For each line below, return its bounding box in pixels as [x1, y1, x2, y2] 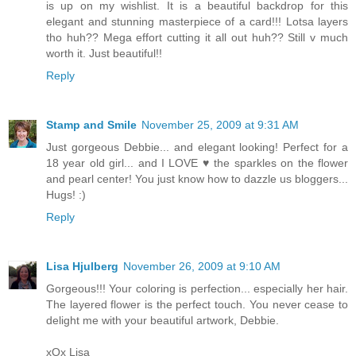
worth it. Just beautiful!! [46, 47, 162, 60]
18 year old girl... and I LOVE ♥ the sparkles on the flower [46, 157, 348, 170]
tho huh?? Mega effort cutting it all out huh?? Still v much [46, 31, 348, 44]
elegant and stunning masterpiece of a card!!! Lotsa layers [46, 15, 348, 29]
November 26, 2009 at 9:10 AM [123, 260, 281, 273]
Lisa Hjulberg [46, 260, 118, 273]
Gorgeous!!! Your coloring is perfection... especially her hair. [46, 282, 348, 296]
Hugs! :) [46, 188, 86, 202]
